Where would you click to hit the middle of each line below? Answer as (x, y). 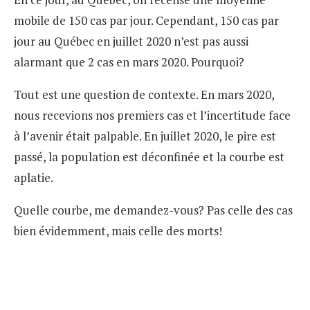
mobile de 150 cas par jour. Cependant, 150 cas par (146, 20)
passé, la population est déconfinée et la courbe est (149, 156)
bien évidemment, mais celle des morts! (118, 230)
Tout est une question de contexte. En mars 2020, (144, 94)
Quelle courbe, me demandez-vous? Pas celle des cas (153, 210)
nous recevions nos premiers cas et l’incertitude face (152, 115)
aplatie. (34, 177)
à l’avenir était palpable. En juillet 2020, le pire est (145, 136)
